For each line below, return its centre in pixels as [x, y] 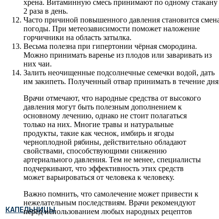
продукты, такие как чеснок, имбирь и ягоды [99, 133]
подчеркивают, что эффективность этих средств [104, 168]
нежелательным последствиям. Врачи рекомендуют [109, 202]
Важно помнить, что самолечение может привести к [111, 194]
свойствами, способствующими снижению [95, 151]
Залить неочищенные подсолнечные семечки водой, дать [119, 72]
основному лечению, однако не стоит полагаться [105, 115]
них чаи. [38, 64]
